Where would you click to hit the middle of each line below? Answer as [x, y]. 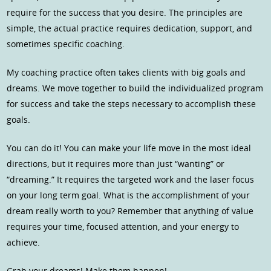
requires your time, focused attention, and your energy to [123, 227]
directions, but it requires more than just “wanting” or [116, 164]
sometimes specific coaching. [66, 44]
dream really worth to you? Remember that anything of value [130, 211]
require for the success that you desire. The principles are [125, 13]
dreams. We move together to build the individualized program [135, 88]
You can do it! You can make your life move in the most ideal [129, 148]
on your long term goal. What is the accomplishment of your [129, 195]
